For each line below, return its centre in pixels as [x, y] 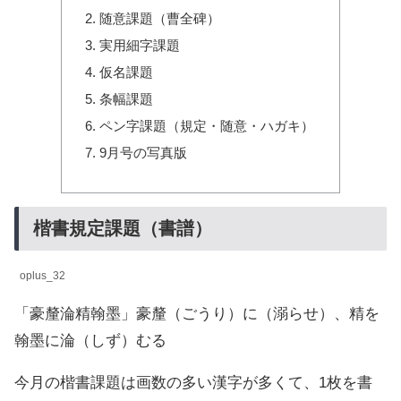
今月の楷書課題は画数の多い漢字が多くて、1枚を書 [193, 383]
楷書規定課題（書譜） [123, 229]
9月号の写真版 [144, 153]
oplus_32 [43, 276]
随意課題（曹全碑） [160, 19]
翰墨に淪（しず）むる [90, 341]
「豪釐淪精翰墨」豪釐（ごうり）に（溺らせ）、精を [197, 314]
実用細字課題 [140, 46]
